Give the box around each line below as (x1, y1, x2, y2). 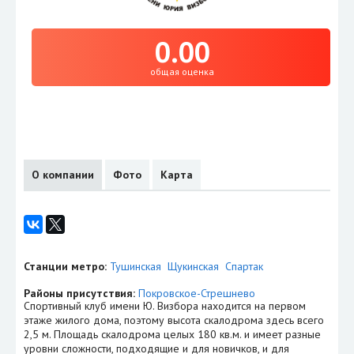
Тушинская (110, 258, 161, 273)
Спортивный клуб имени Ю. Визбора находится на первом (24, 298, 306, 313)
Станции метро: (24, 258, 107, 273)
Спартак (225, 258, 263, 273)
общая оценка (150, 65, 214, 77)
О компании (32, 167, 94, 182)
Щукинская (168, 258, 219, 273)
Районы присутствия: (24, 285, 135, 300)
